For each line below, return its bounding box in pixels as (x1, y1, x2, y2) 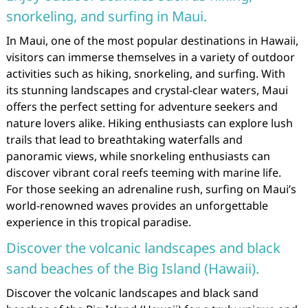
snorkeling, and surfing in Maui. (5, 7, 207, 25)
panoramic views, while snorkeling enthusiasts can (5, 148, 270, 164)
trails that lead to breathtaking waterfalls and (5, 132, 243, 147)
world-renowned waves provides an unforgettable (5, 198, 268, 213)
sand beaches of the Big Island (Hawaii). (5, 259, 259, 278)
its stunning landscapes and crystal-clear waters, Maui (5, 82, 288, 98)
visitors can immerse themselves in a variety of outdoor (5, 49, 295, 65)
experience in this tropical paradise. (5, 214, 191, 230)
